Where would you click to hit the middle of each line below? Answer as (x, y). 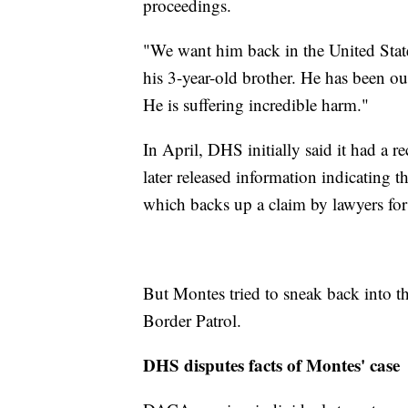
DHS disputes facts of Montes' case (271, 365)
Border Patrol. (192, 321)
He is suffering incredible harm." (256, 105)
